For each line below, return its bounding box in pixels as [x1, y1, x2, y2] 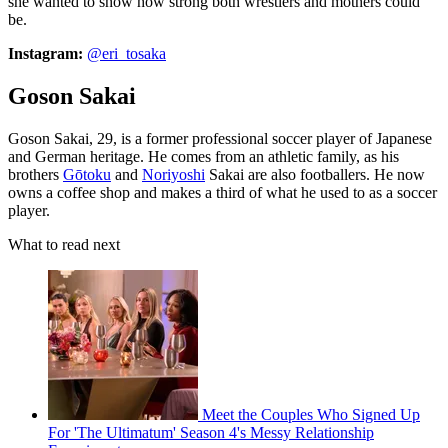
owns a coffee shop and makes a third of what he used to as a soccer [8, 183, 437, 201]
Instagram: [8, 44, 87, 62]
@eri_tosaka [87, 44, 166, 62]
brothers [8, 165, 63, 183]
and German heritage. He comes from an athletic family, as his [8, 147, 399, 165]
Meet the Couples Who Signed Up [202, 405, 420, 423]
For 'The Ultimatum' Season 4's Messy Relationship [48, 423, 374, 441]
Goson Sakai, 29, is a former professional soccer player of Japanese [8, 129, 432, 147]
